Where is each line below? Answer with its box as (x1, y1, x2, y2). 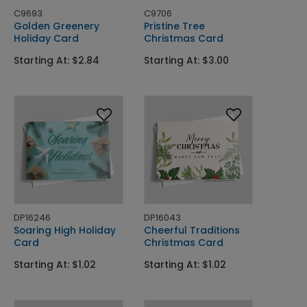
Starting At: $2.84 (14, 53, 99, 67)
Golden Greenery (14, 19, 99, 33)
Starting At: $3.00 (143, 53, 229, 67)
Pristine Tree (143, 19, 205, 33)
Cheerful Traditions (143, 223, 240, 238)
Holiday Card (14, 31, 79, 45)
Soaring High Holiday (14, 223, 116, 238)
